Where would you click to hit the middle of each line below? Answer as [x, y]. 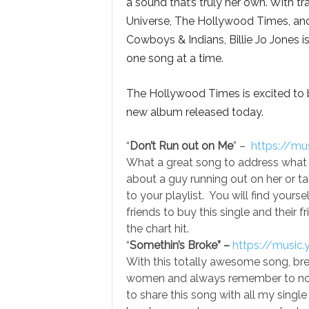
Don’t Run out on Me [181, 146]
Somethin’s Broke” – [181, 245]
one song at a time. [175, 58]
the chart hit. [157, 229]
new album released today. [195, 112]
